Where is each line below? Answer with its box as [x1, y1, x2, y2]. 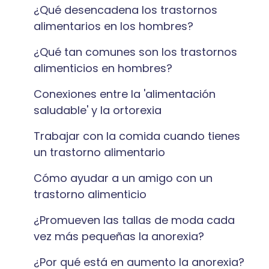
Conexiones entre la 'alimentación [34, 86, 216, 101]
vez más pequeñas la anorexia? [34, 229, 204, 244]
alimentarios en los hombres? [34, 19, 193, 34]
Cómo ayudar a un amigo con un [34, 171, 213, 186]
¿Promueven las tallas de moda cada [34, 213, 235, 228]
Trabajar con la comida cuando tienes [34, 128, 240, 144]
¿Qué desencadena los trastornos [34, 2, 217, 17]
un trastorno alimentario [34, 145, 165, 160]
